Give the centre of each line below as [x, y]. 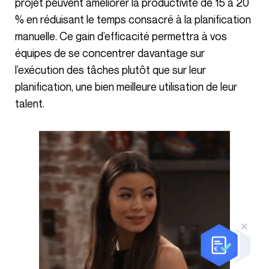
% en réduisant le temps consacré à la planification [133, 19]
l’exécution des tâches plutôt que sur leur [110, 69]
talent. [30, 103]
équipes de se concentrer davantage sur [110, 53]
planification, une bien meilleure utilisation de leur [126, 86]
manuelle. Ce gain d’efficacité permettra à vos [121, 36]
